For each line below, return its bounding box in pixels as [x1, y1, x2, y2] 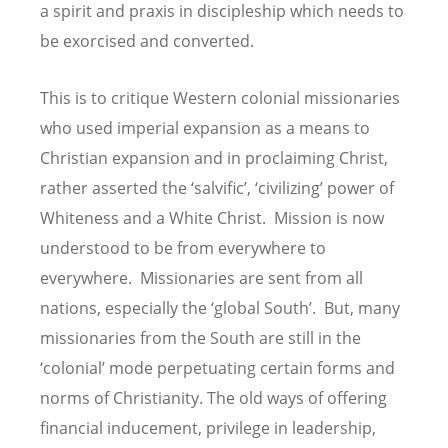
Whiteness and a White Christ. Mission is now [40, 207, 384, 230]
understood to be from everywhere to [40, 237, 326, 260]
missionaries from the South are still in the [40, 327, 361, 350]
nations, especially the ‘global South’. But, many [40, 297, 400, 320]
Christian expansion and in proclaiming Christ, [40, 147, 388, 170]
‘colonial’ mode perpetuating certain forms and [40, 357, 395, 380]
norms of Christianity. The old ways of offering [40, 387, 387, 410]
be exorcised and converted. [40, 30, 254, 53]
